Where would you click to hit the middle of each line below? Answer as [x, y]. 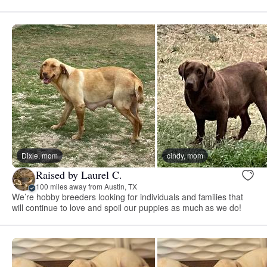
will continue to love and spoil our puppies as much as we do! [127, 208]
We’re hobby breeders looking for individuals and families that [128, 197]
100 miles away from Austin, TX [86, 186]
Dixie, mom [40, 156]
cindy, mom [185, 156]
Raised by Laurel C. [79, 174]
